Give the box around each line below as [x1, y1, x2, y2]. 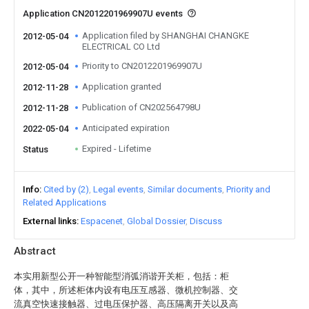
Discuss [190, 216, 222, 226]
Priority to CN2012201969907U [82, 61, 202, 71]
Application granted [82, 81, 161, 92]
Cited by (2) [43, 184, 89, 195]
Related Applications [23, 197, 106, 208]
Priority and [226, 184, 270, 195]
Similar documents [148, 184, 222, 195]
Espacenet [81, 216, 123, 226]
